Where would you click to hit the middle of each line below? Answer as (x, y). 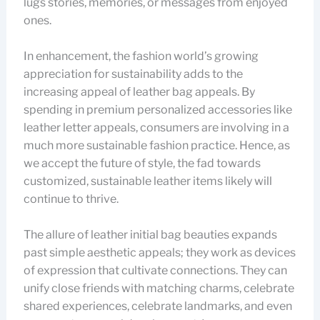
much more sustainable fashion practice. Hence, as (156, 145)
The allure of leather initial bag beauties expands (150, 235)
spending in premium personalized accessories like (157, 110)
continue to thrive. (71, 199)
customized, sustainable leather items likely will (147, 181)
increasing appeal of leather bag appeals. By (139, 92)
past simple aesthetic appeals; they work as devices (159, 252)
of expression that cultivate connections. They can (155, 270)
